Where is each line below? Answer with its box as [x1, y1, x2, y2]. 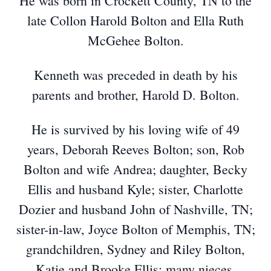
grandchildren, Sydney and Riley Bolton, [26, 240, 245, 258]
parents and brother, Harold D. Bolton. [31, 86, 240, 103]
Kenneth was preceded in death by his [33, 66, 238, 83]
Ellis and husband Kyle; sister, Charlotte [28, 180, 243, 198]
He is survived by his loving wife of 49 [31, 120, 240, 138]
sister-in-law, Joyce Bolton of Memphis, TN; [16, 220, 255, 238]
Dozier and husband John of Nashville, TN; [18, 200, 253, 218]
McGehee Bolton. [87, 31, 184, 49]
